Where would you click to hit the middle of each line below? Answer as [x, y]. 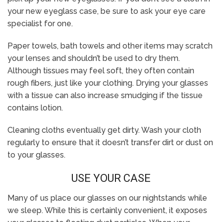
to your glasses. [36, 155]
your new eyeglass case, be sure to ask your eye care [107, 11]
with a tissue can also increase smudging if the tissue [105, 95]
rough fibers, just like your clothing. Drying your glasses [108, 83]
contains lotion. [35, 108]
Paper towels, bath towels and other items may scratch [110, 46]
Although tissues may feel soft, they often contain [101, 71]
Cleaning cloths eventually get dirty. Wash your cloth [104, 130]
